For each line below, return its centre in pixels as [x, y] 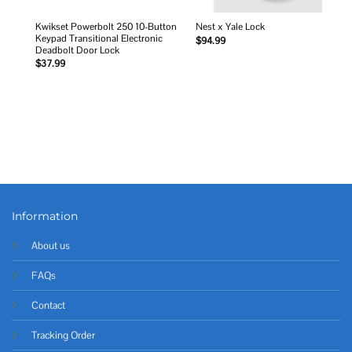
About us [51, 245]
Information [45, 216]
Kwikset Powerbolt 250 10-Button [106, 26]
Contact [48, 305]
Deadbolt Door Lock [77, 50]
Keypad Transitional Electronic [99, 38]
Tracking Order [63, 335]
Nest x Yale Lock [230, 27]
